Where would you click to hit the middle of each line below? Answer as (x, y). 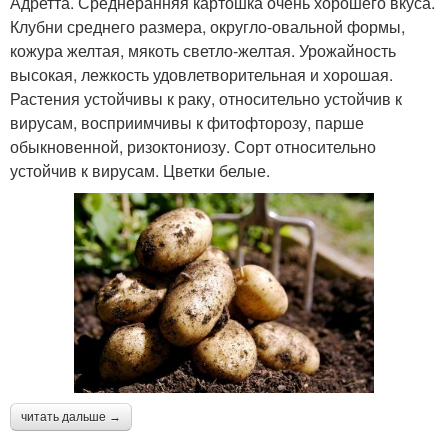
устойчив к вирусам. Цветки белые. (140, 171)
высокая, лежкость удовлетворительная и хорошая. (201, 75)
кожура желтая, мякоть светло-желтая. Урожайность (203, 51)
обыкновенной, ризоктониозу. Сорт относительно (193, 147)
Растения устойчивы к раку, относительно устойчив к (206, 99)
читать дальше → (71, 417)
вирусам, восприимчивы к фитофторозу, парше (187, 123)
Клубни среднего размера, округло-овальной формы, (207, 27)
